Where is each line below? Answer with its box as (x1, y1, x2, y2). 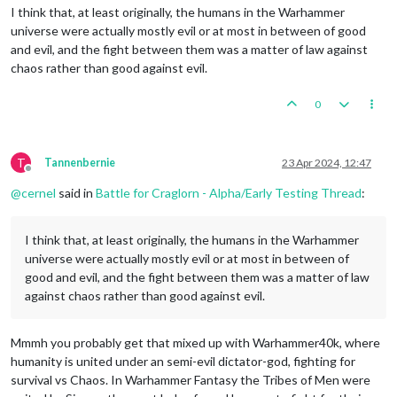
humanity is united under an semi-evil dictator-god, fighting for (11, 353, 355, 369)
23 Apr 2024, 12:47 (282, 155, 371, 169)
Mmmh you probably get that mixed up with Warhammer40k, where (11, 334, 380, 350)
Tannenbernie (44, 155, 115, 169)
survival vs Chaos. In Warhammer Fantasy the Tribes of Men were (11, 371, 370, 387)
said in (56, 184, 96, 200)
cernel (21, 184, 56, 200)
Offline (27, 167, 61, 182)
